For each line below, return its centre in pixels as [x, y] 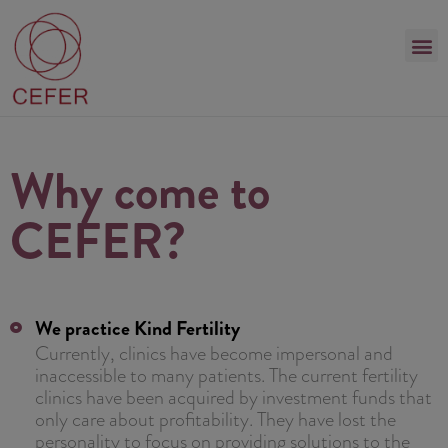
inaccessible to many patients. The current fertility [226, 374]
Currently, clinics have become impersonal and [214, 352]
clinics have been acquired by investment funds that [233, 396]
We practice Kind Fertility [137, 328]
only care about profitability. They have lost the [215, 418]
